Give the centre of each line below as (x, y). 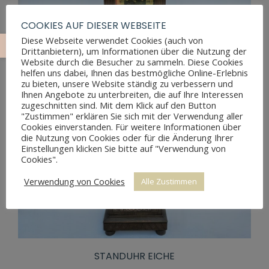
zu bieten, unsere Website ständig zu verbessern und (127, 83)
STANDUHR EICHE (134, 256)
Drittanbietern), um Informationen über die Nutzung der (134, 51)
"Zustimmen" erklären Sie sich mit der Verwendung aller (132, 116)
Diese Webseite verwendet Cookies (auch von (112, 40)
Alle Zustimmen (169, 181)
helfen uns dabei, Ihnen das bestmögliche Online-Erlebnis (134, 72)
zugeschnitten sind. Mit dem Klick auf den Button (119, 105)
